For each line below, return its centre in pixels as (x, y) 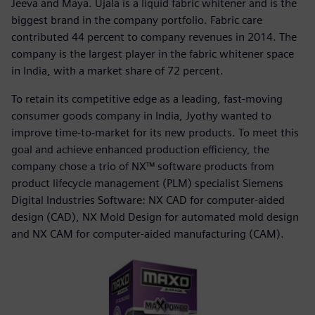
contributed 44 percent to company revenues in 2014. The (154, 37)
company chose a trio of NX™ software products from (143, 166)
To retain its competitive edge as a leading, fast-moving (147, 98)
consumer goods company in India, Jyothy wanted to (141, 115)
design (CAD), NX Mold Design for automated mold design (155, 217)
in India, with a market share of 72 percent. (117, 70)
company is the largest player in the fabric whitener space (153, 53)
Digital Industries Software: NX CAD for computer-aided (148, 200)
